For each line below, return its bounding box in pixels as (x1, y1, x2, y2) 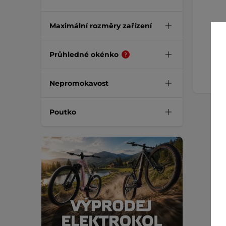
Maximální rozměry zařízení (49, 21, 152, 30)
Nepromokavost (49, 78, 108, 88)
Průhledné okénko (49, 49, 119, 59)
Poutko (49, 107, 76, 117)
